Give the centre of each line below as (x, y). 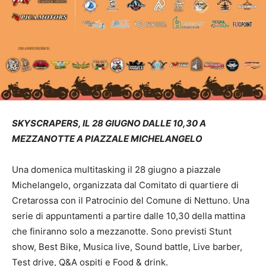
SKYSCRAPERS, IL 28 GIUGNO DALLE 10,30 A (109, 123)
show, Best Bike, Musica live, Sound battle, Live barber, (127, 247)
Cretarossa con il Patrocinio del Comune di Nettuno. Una (131, 201)
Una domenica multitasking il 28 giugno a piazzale (116, 170)
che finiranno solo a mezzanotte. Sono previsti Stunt (122, 232)
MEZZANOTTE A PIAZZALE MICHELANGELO (107, 139)
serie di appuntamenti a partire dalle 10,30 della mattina (129, 216)
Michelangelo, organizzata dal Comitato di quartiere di (125, 185)
